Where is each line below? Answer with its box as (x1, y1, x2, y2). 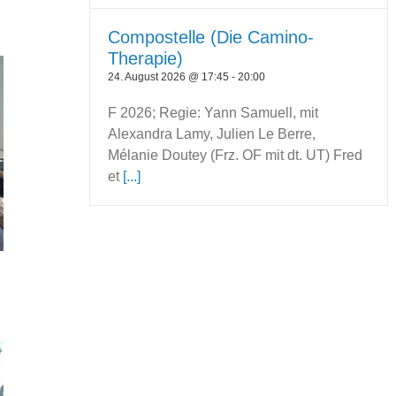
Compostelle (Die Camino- (108, 27, 315, 47)
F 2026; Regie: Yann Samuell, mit (108, 104, 319, 120)
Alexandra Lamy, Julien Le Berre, (108, 126, 316, 141)
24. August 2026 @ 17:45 (108, 70, 230, 83)
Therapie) (108, 48, 184, 68)
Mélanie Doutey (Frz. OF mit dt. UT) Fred (108, 147, 363, 163)
